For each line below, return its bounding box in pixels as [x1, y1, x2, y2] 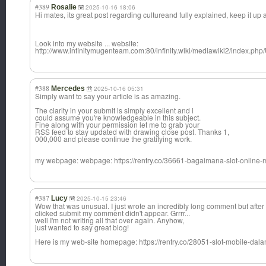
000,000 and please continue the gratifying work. [35, 134, 192, 144]
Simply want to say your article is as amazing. [35, 91, 180, 102]
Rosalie [51, 3, 77, 12]
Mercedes [51, 84, 85, 93]
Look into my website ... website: [35, 38, 138, 49]
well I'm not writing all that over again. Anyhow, [35, 215, 184, 226]
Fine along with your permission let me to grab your [35, 119, 199, 130]
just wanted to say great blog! [35, 222, 129, 233]
